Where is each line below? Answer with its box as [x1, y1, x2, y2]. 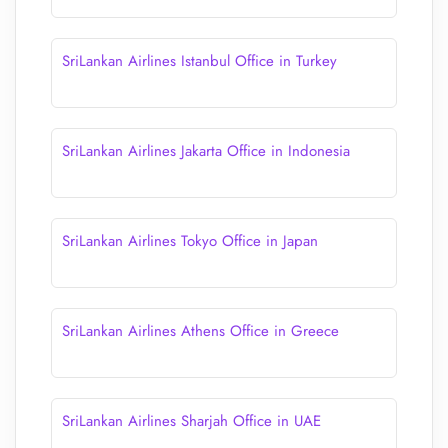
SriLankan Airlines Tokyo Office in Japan [62, 230, 318, 252]
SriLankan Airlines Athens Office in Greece [62, 320, 339, 342]
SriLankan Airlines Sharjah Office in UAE [62, 410, 321, 432]
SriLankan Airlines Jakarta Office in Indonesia [62, 140, 350, 162]
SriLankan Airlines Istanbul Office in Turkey [62, 50, 337, 72]
